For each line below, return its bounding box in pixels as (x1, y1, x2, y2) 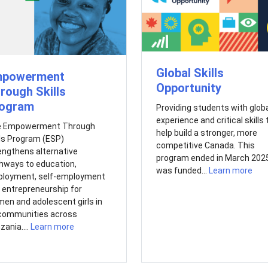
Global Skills (156, 66, 224, 81)
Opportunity (156, 81, 221, 96)
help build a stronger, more (156, 128, 257, 138)
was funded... (156, 166, 209, 176)
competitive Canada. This (156, 141, 255, 151)
